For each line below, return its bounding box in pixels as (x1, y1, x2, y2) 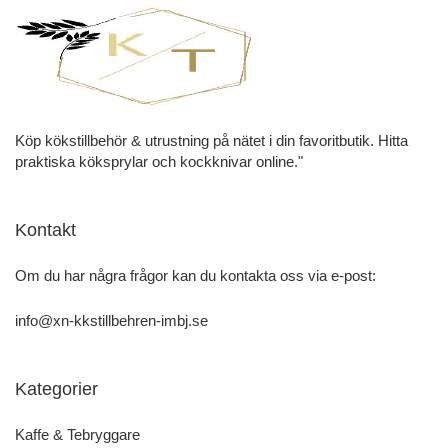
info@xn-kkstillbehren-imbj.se (15, 312, 208, 330)
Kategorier (15, 379, 98, 400)
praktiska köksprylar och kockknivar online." (15, 153, 303, 171)
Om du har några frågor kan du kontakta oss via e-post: (15, 267, 376, 285)
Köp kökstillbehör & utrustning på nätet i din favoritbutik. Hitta (15, 132, 408, 150)
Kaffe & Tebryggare (15, 426, 140, 444)
